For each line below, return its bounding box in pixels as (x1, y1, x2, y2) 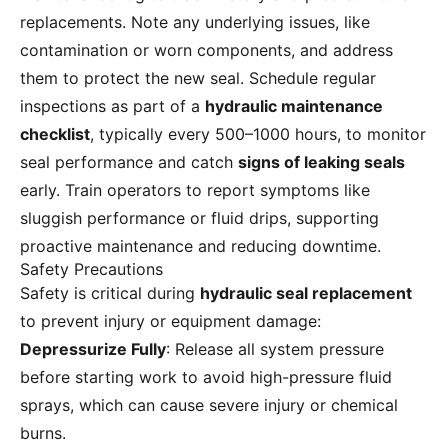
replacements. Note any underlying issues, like (20, 12, 370, 33)
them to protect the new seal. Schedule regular (20, 68, 376, 89)
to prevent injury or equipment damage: (20, 311, 321, 332)
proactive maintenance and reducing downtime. (20, 236, 381, 257)
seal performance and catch (20, 152, 238, 173)
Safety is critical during (20, 283, 200, 304)
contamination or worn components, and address (20, 40, 393, 61)
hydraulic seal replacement (200, 283, 412, 304)
